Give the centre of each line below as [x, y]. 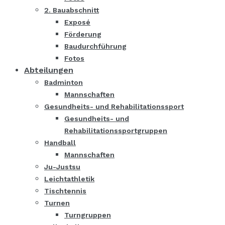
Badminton [64, 82]
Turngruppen [88, 215]
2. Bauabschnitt [72, 10]
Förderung [83, 34]
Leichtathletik [69, 179]
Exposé [77, 22]
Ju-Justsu [62, 167]
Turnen [57, 203]
